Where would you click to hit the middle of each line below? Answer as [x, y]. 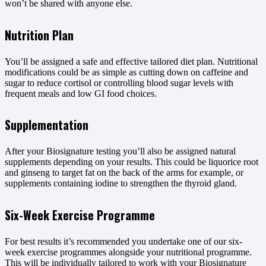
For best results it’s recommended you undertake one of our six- [123, 242]
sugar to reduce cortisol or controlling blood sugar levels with [119, 83]
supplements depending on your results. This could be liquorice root [132, 162]
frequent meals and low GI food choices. [81, 93]
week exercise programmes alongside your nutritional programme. [128, 252]
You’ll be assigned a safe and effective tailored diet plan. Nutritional [131, 61]
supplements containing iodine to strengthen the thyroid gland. [121, 183]
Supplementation [47, 125]
